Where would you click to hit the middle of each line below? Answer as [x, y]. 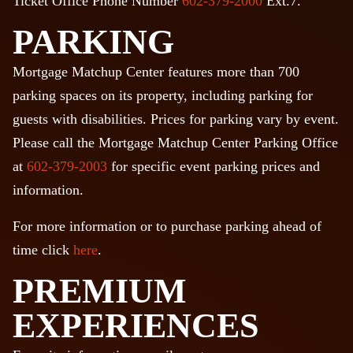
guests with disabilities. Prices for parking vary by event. [176, 119]
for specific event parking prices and [214, 167]
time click [41, 250]
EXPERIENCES [136, 326]
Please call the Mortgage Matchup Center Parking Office [175, 143]
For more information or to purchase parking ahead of [167, 227]
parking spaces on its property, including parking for [163, 96]
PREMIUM [100, 292]
